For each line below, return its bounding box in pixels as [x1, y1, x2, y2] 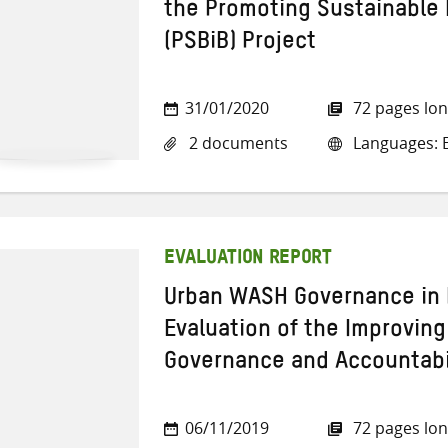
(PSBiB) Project [164, 39, 316, 52]
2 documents [185, 132, 288, 155]
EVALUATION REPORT [164, 254, 332, 265]
